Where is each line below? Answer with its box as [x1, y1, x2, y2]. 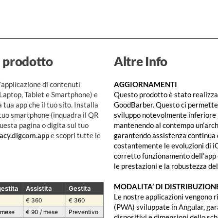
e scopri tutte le [49, 131, 101, 140]
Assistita [26, 184, 52, 193]
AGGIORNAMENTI [114, 80, 179, 89]
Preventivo [69, 208, 99, 216]
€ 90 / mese [26, 208, 58, 216]
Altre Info [114, 54, 167, 70]
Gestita [69, 184, 91, 193]
